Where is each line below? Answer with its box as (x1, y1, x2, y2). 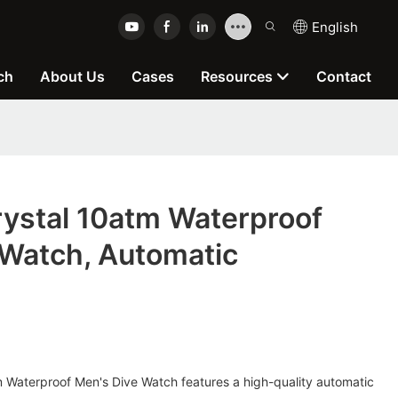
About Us (40, 68, 105, 85)
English (312, 18, 358, 36)
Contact (316, 68, 371, 85)
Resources (201, 68, 273, 85)
